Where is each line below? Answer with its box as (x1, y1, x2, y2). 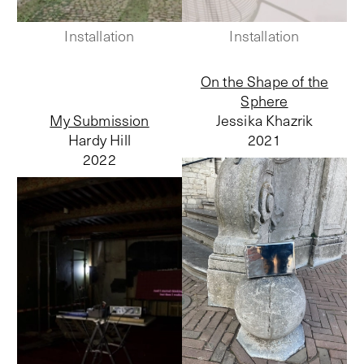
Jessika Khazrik (215, 110, 314, 130)
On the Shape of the (200, 71, 329, 91)
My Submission (50, 110, 149, 130)
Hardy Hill (68, 129, 131, 149)
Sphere (240, 90, 288, 110)
